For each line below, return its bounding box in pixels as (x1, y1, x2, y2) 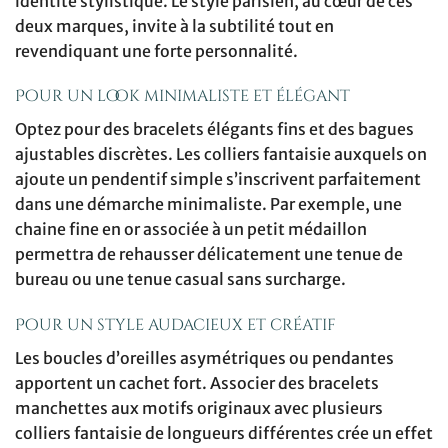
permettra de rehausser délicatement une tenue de (15, 244, 403, 265)
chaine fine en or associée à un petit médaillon (15, 219, 367, 240)
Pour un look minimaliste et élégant (15, 85, 350, 108)
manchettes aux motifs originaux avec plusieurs (15, 398, 383, 419)
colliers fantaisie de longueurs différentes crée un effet (15, 423, 433, 444)
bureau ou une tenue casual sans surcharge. (15, 269, 346, 290)
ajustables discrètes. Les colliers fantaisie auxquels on (15, 144, 427, 165)
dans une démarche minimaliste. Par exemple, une (15, 194, 402, 215)
